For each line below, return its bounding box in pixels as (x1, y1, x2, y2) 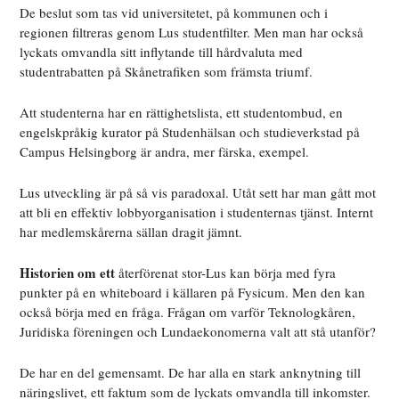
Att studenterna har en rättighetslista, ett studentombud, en (20, 103, 344, 122)
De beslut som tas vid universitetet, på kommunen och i (20, 4, 329, 22)
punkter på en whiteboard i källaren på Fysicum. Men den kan (20, 283, 366, 302)
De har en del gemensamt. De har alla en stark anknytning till (20, 363, 362, 382)
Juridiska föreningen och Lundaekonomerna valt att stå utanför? (20, 322, 377, 341)
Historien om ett (20, 263, 116, 283)
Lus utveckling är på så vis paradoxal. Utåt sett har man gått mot (20, 183, 377, 202)
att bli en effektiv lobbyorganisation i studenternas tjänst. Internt (20, 203, 374, 222)
